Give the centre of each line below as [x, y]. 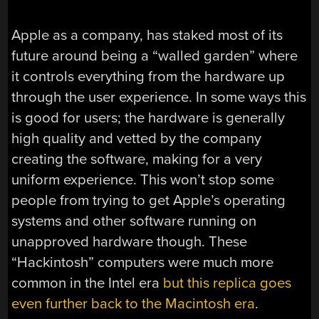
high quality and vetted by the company [137, 138]
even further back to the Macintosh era [134, 303]
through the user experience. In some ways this [159, 97]
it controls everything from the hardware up [148, 76]
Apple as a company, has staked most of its [147, 35]
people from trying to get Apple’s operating [149, 200]
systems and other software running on [134, 221]
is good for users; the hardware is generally [148, 117]
